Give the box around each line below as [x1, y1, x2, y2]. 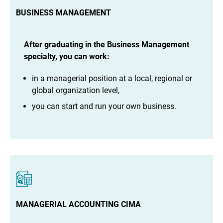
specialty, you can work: [24, 51, 111, 61]
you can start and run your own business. [32, 102, 176, 111]
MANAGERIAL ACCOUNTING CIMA [16, 200, 141, 210]
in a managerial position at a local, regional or [32, 74, 192, 84]
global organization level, [32, 86, 119, 96]
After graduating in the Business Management [24, 39, 189, 49]
